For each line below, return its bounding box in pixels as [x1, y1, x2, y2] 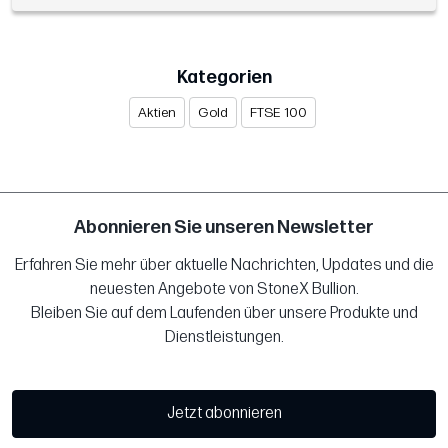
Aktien [137, 103, 176, 121]
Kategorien [176, 66, 272, 88]
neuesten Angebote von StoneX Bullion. [89, 279, 359, 299]
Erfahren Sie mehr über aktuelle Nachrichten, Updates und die [14, 255, 434, 275]
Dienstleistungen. [164, 327, 284, 347]
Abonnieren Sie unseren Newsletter [74, 216, 374, 238]
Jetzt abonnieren [166, 403, 282, 423]
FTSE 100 [249, 103, 307, 121]
